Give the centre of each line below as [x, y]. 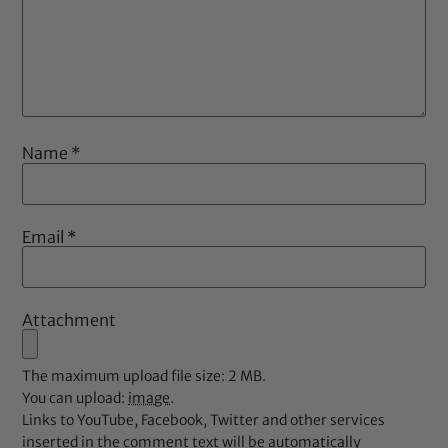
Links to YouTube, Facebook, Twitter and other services [204, 420]
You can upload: [75, 398]
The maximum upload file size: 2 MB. [144, 376]
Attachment [69, 319]
